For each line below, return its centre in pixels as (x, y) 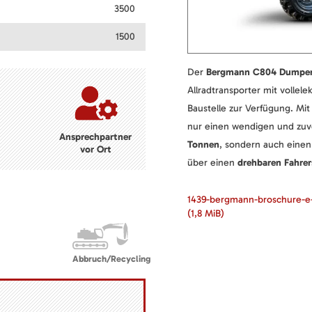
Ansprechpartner (95, 136)
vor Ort (95, 149)
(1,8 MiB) (206, 213)
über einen (212, 162)
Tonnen (203, 144)
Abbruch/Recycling (111, 258)
